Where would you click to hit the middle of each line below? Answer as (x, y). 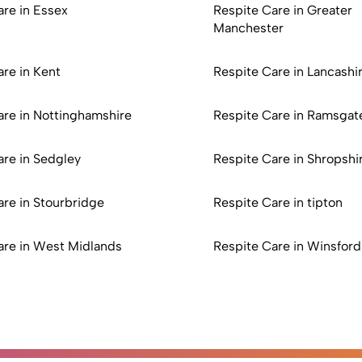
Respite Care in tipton (278, 202)
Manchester (248, 28)
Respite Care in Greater (283, 10)
